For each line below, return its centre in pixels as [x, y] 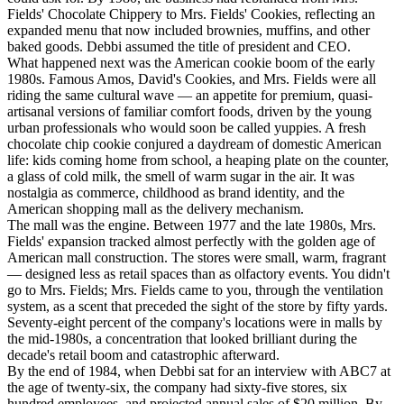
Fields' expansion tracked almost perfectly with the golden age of [191, 242]
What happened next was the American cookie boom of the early [191, 63]
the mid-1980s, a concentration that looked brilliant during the [182, 339]
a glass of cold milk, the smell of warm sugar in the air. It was [181, 177]
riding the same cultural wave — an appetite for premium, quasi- [190, 96]
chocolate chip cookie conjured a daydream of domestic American [194, 144]
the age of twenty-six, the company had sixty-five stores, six [177, 388]
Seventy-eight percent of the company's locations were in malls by [195, 323]
